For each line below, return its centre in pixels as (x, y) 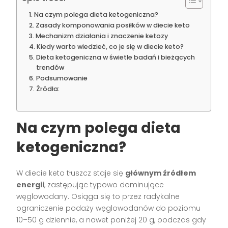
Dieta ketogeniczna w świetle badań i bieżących (115, 58)
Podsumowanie (62, 78)
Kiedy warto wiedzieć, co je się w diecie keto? (110, 47)
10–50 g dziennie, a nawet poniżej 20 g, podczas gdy (111, 220)
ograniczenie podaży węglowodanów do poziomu (109, 208)
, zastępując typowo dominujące (104, 185)
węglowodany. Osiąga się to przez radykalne (98, 197)
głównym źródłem (161, 173)
